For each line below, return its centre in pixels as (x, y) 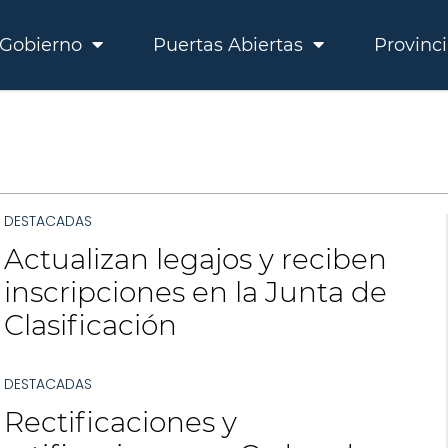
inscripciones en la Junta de (195, 292)
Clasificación (90, 325)
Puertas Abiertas (230, 45)
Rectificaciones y (120, 422)
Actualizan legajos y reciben (195, 259)
